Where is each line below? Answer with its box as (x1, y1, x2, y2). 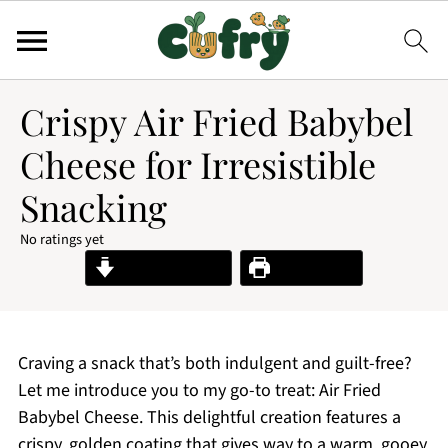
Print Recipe (269, 256, 354, 279)
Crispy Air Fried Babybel (20, 97, 413, 145)
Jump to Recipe (115, 256, 223, 279)
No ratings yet (20, 229, 104, 250)
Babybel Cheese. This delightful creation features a (17, 405, 401, 430)
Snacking (20, 183, 167, 231)
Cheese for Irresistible (20, 140, 376, 188)
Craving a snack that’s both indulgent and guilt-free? (17, 351, 412, 376)
